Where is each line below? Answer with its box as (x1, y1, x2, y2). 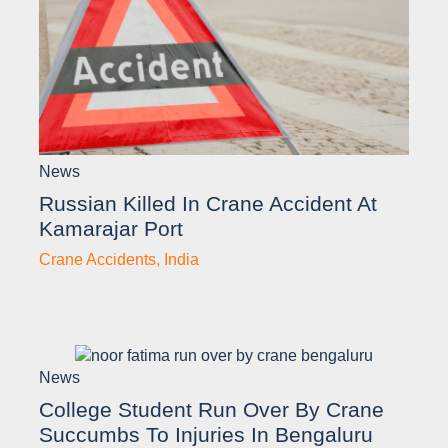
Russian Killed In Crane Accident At (39, 191, 377, 215)
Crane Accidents (39, 250, 156, 268)
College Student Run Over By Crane (39, 397, 384, 421)
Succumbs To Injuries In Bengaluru (39, 422, 373, 446)
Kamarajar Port (39, 216, 183, 240)
